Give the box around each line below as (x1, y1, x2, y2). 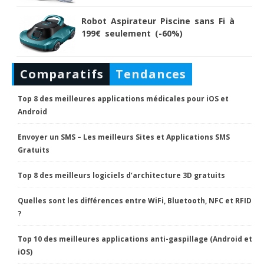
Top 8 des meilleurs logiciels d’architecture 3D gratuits (18, 170, 225, 181)
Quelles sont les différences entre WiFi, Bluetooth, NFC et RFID (18, 196, 252, 206)
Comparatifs (20, 66, 104, 82)
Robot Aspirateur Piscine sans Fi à (81, 15, 235, 27)
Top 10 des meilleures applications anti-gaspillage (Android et (18, 234, 252, 245)
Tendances (115, 66, 186, 82)
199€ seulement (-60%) (81, 28, 183, 39)
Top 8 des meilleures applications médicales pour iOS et (18, 94, 229, 104)
